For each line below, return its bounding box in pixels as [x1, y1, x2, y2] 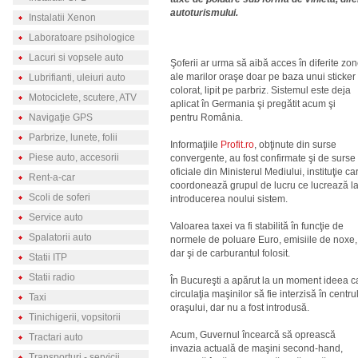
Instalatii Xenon [28, 12, 96, 23]
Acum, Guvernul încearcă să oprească [170, 329, 336, 340]
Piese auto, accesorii [28, 152, 119, 163]
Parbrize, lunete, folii [28, 132, 117, 143]
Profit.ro [221, 139, 254, 150]
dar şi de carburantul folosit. [170, 248, 290, 259]
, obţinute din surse [254, 139, 336, 150]
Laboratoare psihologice [28, 32, 135, 43]
